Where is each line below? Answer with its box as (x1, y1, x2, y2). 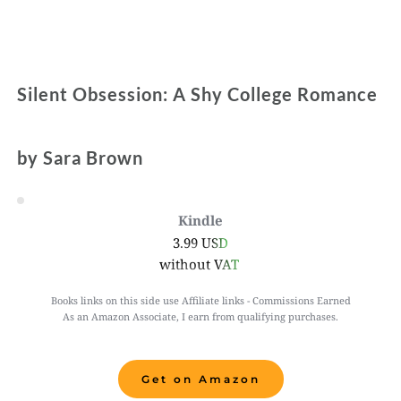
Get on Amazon (141, 371, 260, 386)
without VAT (158, 254, 243, 273)
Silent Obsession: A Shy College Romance (17, 82, 379, 105)
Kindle (178, 210, 223, 229)
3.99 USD (173, 233, 228, 252)
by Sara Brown (17, 146, 149, 168)
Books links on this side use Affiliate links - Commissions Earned (50, 293, 351, 307)
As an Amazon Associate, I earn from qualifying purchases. (63, 309, 338, 323)
